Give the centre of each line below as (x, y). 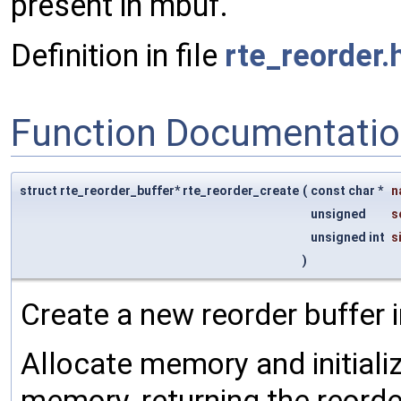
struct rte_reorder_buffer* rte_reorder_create (159, 191)
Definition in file (118, 56)
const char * (348, 191)
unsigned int (349, 238)
